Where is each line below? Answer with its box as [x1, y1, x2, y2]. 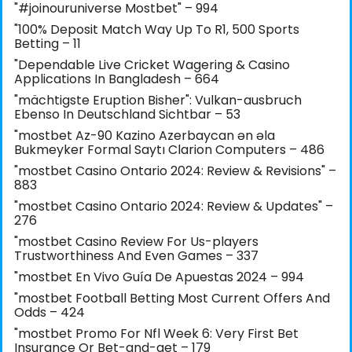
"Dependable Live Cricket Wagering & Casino [14, 56, 290, 75]
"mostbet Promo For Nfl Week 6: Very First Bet [14, 324, 299, 343]
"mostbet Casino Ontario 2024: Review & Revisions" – [14, 162, 336, 181]
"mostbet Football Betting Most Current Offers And [14, 289, 330, 308]
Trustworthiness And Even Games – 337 [14, 247, 258, 266]
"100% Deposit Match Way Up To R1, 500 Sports [14, 20, 299, 39]
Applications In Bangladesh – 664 [14, 70, 219, 89]
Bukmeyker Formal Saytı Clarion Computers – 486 [14, 141, 324, 159]
